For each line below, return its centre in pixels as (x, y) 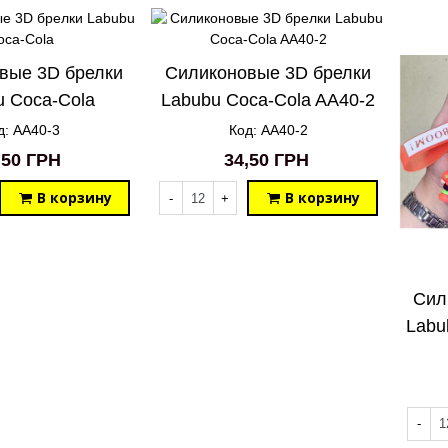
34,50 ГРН (266, 160)
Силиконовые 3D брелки (268, 73)
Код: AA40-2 (268, 130)
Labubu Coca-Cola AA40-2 (268, 100)
